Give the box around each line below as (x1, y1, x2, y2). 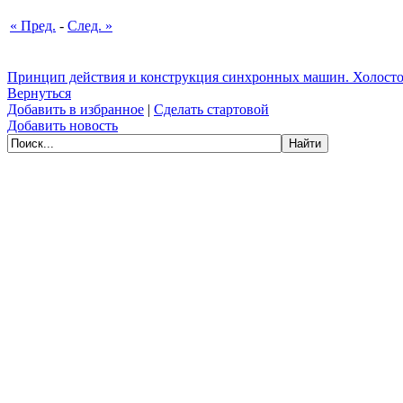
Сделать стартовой (154, 102, 269, 117)
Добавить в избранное (7, 102, 144, 117)
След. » (67, 18, 112, 33)
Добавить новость (7, 118, 118, 133)
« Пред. (10, 18, 56, 33)
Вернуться (7, 85, 71, 101)
